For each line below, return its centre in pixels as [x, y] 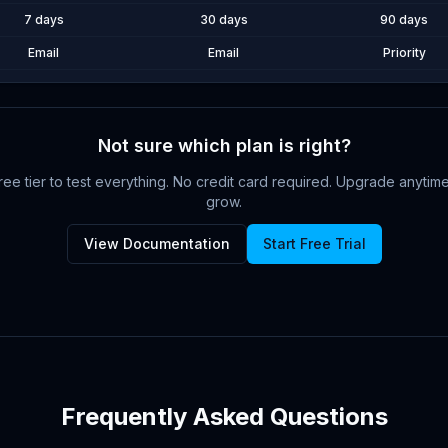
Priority [404, 52]
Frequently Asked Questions [224, 416]
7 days [43, 19]
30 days [223, 19]
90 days [404, 19]
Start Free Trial [314, 243]
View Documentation [156, 243]
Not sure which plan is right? [224, 145]
